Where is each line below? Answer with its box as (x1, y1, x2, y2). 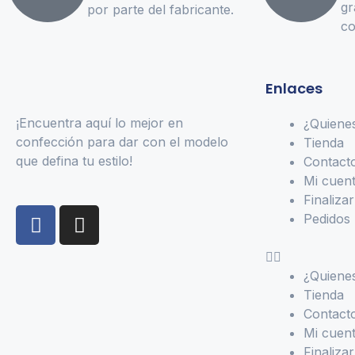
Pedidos (303, 211, 350, 227)
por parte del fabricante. (87, 2, 234, 18)
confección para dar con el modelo (16, 134, 228, 151)
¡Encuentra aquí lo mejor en (16, 115, 183, 132)
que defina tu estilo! (16, 153, 132, 170)
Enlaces (265, 78, 323, 99)
